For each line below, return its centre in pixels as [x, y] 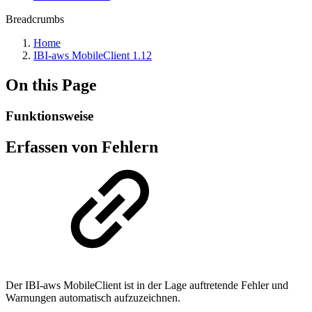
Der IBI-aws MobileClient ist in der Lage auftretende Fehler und [147, 285]
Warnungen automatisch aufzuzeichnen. [93, 297]
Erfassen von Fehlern [82, 147]
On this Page [51, 85]
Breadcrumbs [35, 19]
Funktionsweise [49, 116]
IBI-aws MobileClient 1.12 [93, 55]
